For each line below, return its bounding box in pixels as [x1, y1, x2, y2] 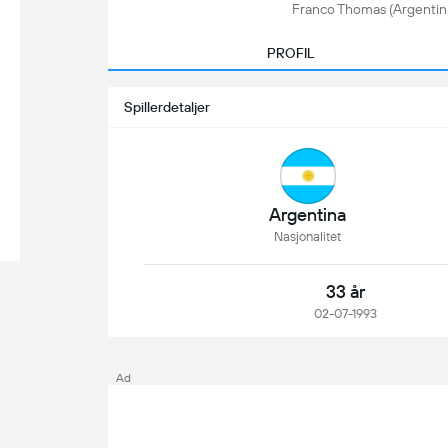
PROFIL [266, 45, 314, 61]
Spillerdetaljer [124, 99, 210, 115]
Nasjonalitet [274, 229, 342, 244]
